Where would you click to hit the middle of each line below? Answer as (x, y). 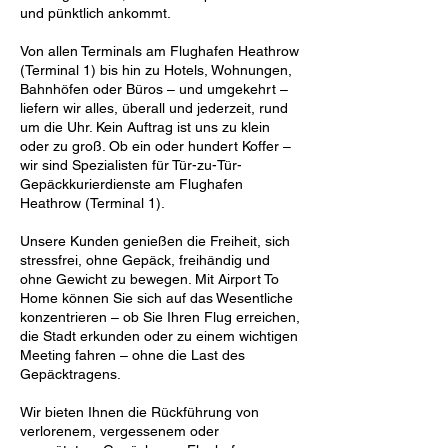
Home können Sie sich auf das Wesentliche (156, 298)
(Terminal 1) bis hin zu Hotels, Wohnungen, (156, 70)
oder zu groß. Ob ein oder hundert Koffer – (155, 146)
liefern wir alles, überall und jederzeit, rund (154, 108)
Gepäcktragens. (70, 374)
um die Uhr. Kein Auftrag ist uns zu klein (145, 127)
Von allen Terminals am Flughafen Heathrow (159, 51)
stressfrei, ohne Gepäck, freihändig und (145, 260)
